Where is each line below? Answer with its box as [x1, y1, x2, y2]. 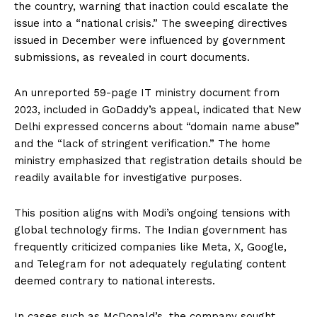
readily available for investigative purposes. [14, 171, 242, 185]
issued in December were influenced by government [14, 34, 285, 47]
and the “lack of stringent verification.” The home [14, 137, 270, 151]
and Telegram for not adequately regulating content [14, 258, 286, 271]
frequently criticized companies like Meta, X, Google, [14, 241, 287, 254]
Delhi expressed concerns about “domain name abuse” [14, 120, 299, 134]
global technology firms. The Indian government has [14, 224, 287, 237]
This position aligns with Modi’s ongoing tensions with [14, 207, 290, 220]
